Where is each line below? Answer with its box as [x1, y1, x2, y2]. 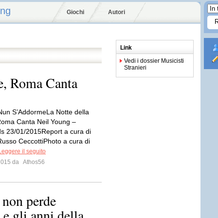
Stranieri [124, 64, 146, 71]
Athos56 [22, 159, 45, 165]
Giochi [67, 9, 84, 16]
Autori [108, 9, 125, 16]
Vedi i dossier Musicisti [124, 57, 184, 64]
